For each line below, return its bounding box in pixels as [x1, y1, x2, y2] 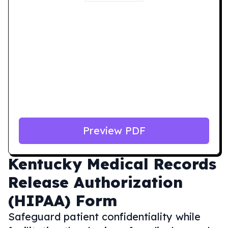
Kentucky [8, 154, 82, 174]
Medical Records [87, 154, 216, 174]
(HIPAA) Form [8, 191, 117, 210]
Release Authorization [8, 173, 183, 192]
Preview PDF [82, 124, 146, 137]
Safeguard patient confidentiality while [8, 210, 201, 223]
